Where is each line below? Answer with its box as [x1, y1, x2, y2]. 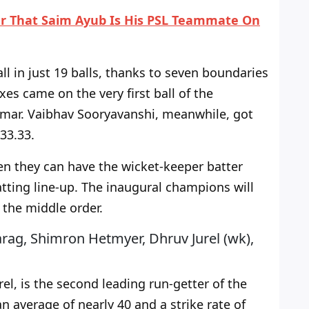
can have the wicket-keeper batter [40, 158, 243, 175]
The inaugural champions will [78, 179, 254, 196]
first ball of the [123, 85, 213, 102]
